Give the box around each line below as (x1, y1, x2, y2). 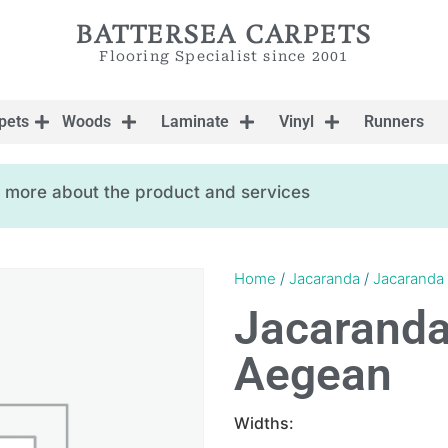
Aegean (234, 347, 392, 401)
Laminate (161, 112, 229, 131)
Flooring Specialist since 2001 (99, 48, 349, 64)
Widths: (234, 413, 294, 433)
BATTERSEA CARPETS (76, 20, 372, 53)
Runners (364, 112, 424, 131)
